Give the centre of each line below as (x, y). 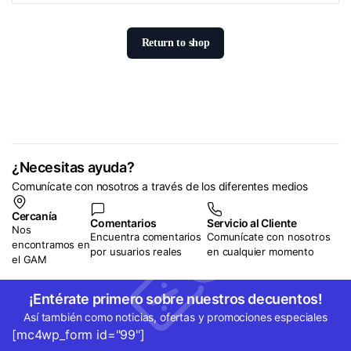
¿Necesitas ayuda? (73, 167)
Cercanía (34, 215)
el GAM (30, 259)
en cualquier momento (261, 252)
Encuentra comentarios (146, 237)
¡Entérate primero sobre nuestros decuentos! (175, 299)
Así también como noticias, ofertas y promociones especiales (175, 317)
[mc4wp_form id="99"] (78, 334)
